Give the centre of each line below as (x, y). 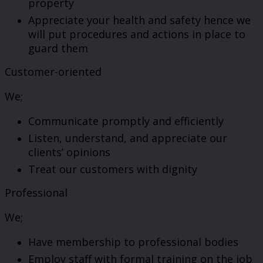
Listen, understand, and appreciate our (128, 138)
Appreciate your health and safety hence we (139, 20)
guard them (58, 48)
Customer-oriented (53, 72)
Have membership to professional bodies (133, 242)
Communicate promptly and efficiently (126, 121)
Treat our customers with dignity (113, 169)
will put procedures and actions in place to (137, 34)
